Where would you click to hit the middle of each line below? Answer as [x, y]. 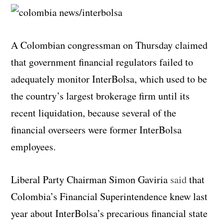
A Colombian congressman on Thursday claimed [110, 45]
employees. [34, 146]
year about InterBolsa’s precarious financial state [110, 213]
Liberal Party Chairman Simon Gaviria [91, 179]
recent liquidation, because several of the [94, 112]
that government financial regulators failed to [102, 62]
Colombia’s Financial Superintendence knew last [110, 196]
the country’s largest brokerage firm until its [101, 96]
